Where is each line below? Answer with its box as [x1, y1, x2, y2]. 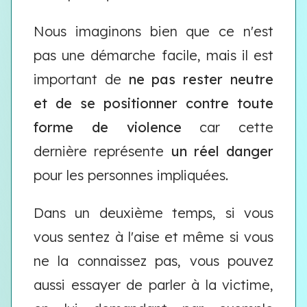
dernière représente [34, 143, 171, 160]
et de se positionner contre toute [34, 95, 273, 112]
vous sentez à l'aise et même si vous [34, 228, 273, 245]
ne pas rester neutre [128, 71, 274, 88]
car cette [181, 119, 273, 136]
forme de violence [34, 119, 182, 136]
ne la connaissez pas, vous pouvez [34, 252, 273, 269]
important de [34, 71, 129, 88]
